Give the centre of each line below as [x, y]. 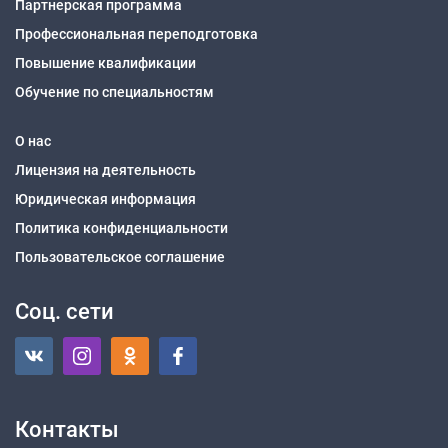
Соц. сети [64, 311]
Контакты [67, 429]
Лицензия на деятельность [105, 169]
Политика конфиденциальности [121, 227]
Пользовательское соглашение [120, 256]
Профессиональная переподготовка [136, 33]
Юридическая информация [105, 198]
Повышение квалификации [105, 62]
